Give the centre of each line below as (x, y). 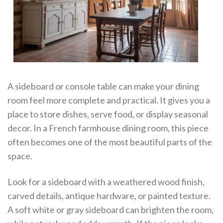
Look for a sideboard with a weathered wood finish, (106, 181)
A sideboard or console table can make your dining (103, 86)
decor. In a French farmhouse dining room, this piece (108, 128)
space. (20, 156)
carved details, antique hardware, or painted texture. (109, 195)
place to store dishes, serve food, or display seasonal (108, 114)
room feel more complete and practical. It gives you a (109, 100)
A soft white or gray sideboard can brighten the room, (111, 209)
